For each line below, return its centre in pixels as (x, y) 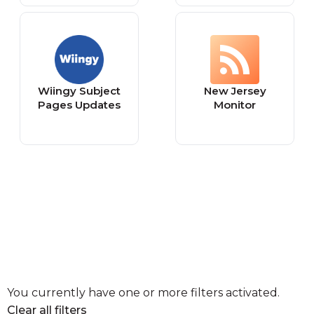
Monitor (235, 105)
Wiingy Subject (79, 91)
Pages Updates (79, 105)
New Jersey (235, 91)
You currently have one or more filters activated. (143, 293)
